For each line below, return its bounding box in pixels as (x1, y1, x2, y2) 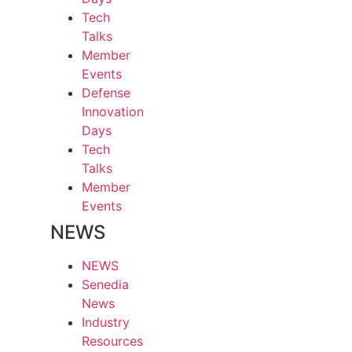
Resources (82, 333, 143, 350)
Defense (82, 85, 130, 101)
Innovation (82, 104, 144, 120)
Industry (82, 314, 130, 331)
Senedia (82, 277, 129, 293)
